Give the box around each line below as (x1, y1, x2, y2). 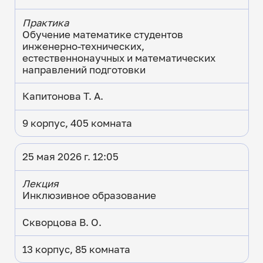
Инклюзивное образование (22, 190, 156, 202)
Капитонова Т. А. (22, 90, 103, 103)
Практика (22, 16, 69, 29)
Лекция (22, 178, 59, 190)
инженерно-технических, (22, 40, 144, 52)
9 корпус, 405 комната (22, 117, 132, 130)
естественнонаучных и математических (22, 52, 215, 64)
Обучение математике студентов (22, 28, 183, 41)
